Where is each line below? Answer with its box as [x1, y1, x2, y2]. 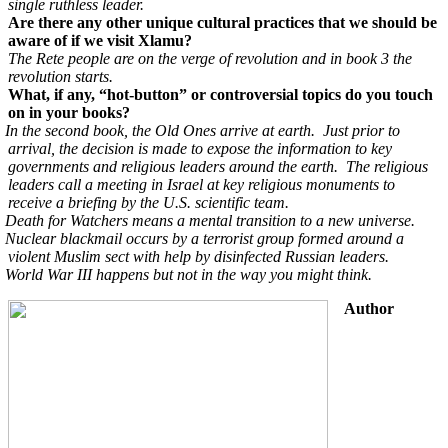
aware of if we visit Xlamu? [8, 32, 200, 50]
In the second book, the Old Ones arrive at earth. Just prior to [5, 122, 400, 140]
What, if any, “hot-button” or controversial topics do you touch [8, 86, 433, 104]
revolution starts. [8, 68, 113, 86]
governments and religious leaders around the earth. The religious [8, 158, 428, 176]
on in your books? [8, 104, 134, 122]
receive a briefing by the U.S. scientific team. [8, 194, 289, 212]
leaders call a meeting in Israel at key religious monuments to [8, 176, 395, 194]
